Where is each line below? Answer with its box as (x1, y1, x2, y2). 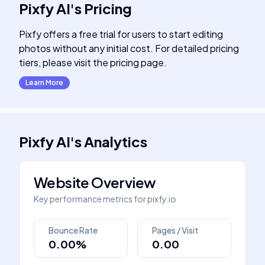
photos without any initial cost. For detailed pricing (19, 42, 239, 54)
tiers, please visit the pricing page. (19, 56, 167, 69)
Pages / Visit (152, 225, 198, 235)
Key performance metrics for (34, 193, 146, 204)
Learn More (25, 78, 63, 87)
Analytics (84, 132, 147, 150)
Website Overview (34, 173, 156, 191)
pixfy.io (147, 193, 176, 204)
